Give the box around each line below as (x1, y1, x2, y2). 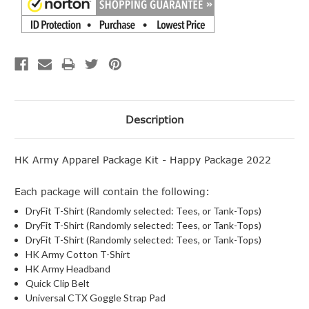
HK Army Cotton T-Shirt (26, 248, 131, 260)
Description (125, 112, 184, 126)
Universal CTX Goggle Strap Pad (26, 291, 166, 303)
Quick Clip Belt (26, 277, 90, 289)
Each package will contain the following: (14, 185, 210, 197)
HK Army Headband (26, 262, 111, 275)
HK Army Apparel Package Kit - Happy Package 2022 (14, 153, 271, 166)
